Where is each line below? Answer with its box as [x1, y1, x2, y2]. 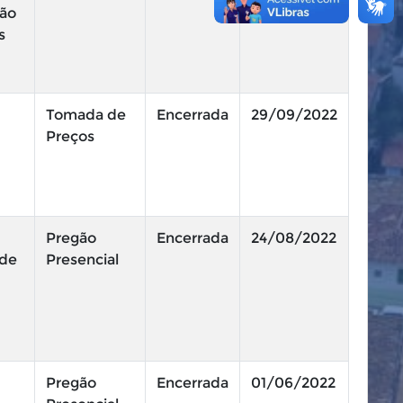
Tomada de [46, 106, 126, 123]
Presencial [46, 251, 119, 268]
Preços [46, 128, 94, 145]
